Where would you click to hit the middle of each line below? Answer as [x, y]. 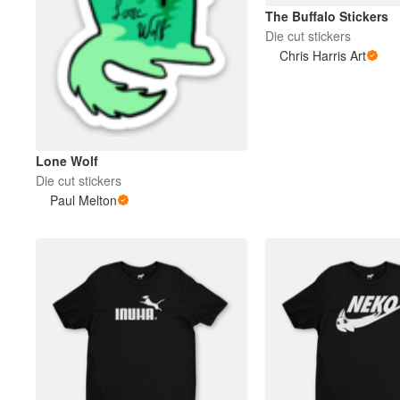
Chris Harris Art [322, 56]
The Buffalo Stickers [326, 17]
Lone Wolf [67, 161]
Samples [130, 102]
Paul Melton [83, 200]
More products [147, 50]
